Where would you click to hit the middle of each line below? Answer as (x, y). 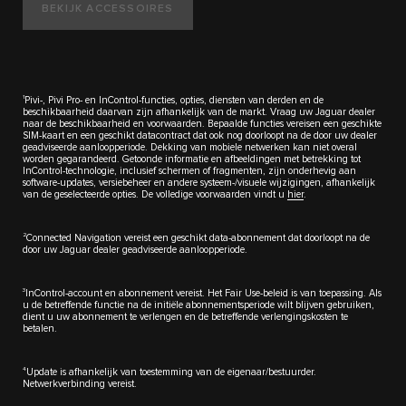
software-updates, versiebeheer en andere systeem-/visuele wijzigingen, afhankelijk (199, 183)
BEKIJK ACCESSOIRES (108, 10)
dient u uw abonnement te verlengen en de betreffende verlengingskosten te (185, 317)
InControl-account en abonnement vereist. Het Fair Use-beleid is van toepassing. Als (203, 294)
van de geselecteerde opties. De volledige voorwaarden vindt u (155, 195)
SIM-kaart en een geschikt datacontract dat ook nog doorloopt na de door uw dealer (200, 136)
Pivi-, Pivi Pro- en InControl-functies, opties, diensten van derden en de (174, 101)
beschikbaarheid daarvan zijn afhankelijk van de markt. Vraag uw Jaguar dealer (199, 112)
